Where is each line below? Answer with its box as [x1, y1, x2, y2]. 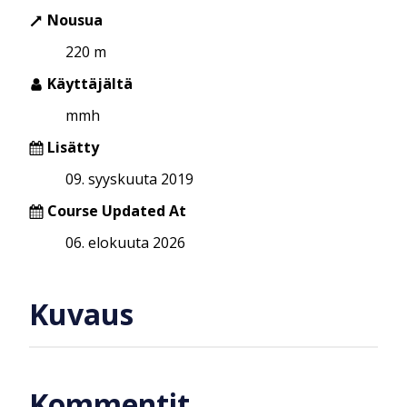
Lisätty [44, 136, 99, 157]
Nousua [44, 9, 103, 30]
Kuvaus [29, 294, 134, 334]
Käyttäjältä [44, 73, 133, 94]
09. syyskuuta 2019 [65, 168, 194, 189]
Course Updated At [47, 200, 186, 221]
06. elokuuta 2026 [65, 232, 185, 253]
